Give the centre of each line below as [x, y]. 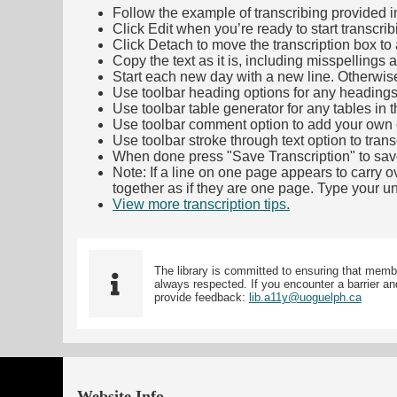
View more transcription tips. [201, 204]
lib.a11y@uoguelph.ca [305, 297]
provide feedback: [201, 297]
